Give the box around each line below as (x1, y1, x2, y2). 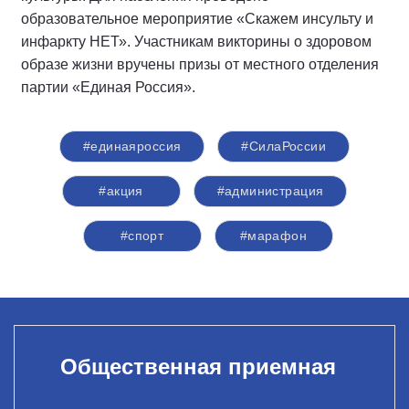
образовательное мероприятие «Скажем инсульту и (21, 11, 373, 26)
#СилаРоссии (241, 139, 327, 153)
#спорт (120, 228, 164, 243)
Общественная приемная (59, 353, 336, 379)
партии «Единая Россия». (21, 79, 195, 95)
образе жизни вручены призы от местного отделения (21, 57, 379, 72)
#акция (99, 184, 143, 198)
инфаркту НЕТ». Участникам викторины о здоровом (21, 34, 372, 49)
